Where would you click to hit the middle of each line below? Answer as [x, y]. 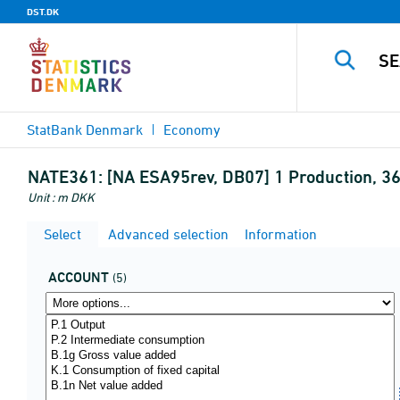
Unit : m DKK [61, 197]
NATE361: [65, 177]
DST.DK [43, 12]
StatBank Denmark [85, 129]
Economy [192, 129]
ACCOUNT [79, 277]
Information [279, 234]
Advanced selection [167, 234]
